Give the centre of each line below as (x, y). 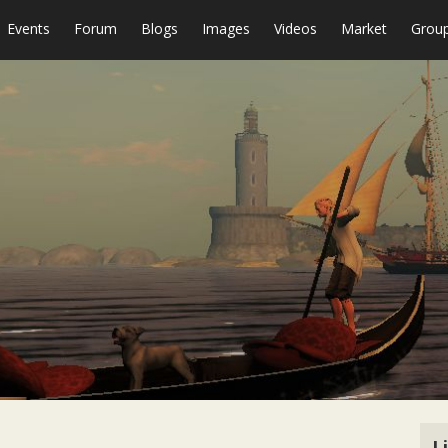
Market (364, 28)
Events (28, 28)
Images (226, 28)
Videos (295, 28)
